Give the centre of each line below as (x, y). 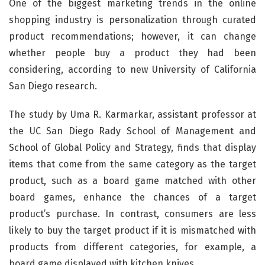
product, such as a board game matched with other (132, 181)
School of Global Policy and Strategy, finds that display (132, 148)
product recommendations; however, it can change (132, 36)
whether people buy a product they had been (132, 53)
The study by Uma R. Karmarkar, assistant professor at (132, 114)
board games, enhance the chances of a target (132, 197)
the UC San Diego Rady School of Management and (132, 131)
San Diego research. (53, 86)
